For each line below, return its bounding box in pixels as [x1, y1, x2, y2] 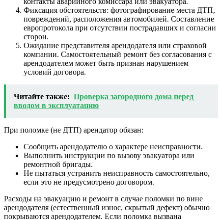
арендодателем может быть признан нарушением [24, 59, 189, 68]
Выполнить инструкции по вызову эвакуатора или [24, 151, 194, 160]
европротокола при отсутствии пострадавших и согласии [24, 24, 216, 32]
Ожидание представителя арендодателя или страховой [24, 41, 207, 50]
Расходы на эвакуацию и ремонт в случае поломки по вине [4, 194, 203, 203]
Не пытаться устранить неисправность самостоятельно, [24, 169, 210, 178]
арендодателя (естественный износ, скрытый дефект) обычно [4, 203, 210, 212]
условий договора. [24, 68, 86, 77]
